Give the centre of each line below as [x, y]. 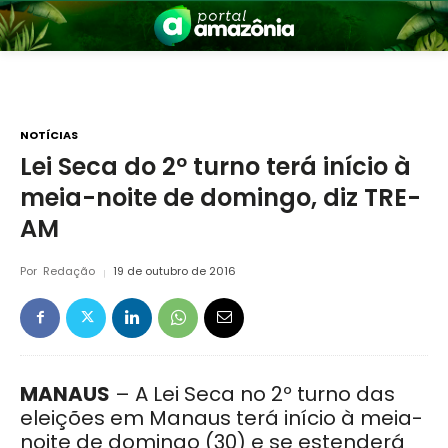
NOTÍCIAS [49, 134]
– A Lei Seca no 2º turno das [252, 394]
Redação [69, 271]
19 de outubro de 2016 [174, 271]
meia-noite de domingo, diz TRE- [220, 198]
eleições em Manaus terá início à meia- [221, 418]
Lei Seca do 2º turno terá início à [215, 167]
